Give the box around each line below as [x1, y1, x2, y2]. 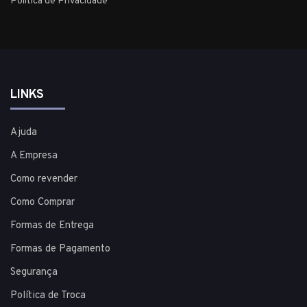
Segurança [10, 266, 58, 280]
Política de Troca [10, 289, 86, 303]
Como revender [10, 173, 77, 186]
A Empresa [10, 149, 58, 163]
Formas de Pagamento [10, 243, 110, 256]
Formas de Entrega [10, 219, 94, 233]
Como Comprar [10, 196, 75, 210]
